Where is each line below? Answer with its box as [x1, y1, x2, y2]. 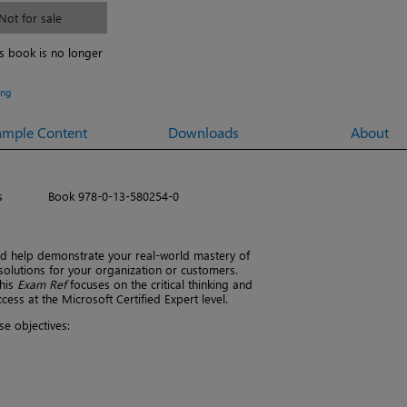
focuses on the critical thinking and [70, 275, 253, 292]
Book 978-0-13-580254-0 [48, 187, 179, 203]
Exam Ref [17, 275, 70, 292]
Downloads [167, 122, 239, 142]
